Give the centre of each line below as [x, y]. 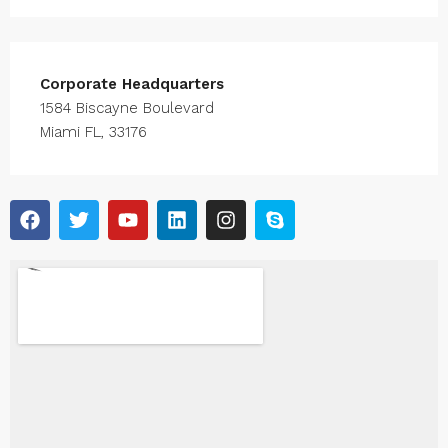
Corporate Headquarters [132, 84]
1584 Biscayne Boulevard [127, 108]
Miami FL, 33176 [93, 132]
